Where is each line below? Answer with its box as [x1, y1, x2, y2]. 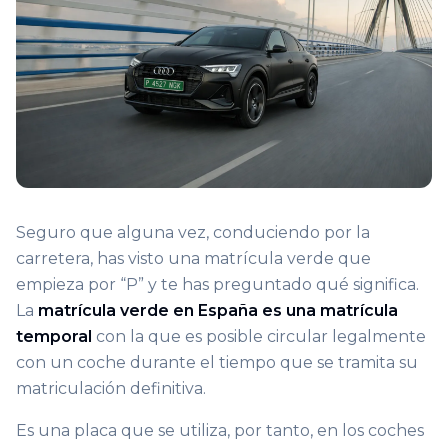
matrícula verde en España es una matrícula [38, 301, 398, 321]
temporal [16, 327, 92, 347]
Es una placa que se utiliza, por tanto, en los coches [16, 421, 424, 441]
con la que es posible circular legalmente [92, 327, 426, 347]
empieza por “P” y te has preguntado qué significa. [16, 275, 419, 295]
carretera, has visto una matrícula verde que [16, 249, 371, 269]
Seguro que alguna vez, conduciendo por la [16, 223, 370, 243]
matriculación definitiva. [16, 379, 206, 399]
